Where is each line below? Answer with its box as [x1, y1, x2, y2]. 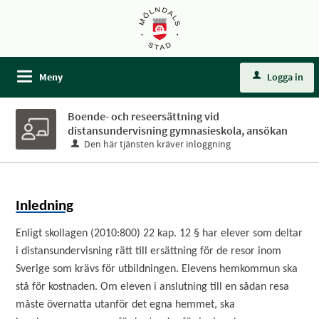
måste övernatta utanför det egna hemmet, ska [16, 299, 236, 310]
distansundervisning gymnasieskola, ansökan [68, 123, 288, 137]
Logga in [267, 70, 303, 83]
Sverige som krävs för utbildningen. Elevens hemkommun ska [16, 263, 298, 275]
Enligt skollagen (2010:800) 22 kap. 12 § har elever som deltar [16, 228, 303, 239]
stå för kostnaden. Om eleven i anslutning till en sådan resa [16, 281, 290, 293]
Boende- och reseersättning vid [68, 109, 220, 123]
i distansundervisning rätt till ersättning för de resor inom [16, 246, 282, 257]
